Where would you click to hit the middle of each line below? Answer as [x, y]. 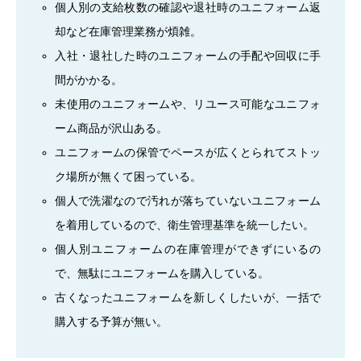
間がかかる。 [89, 79]
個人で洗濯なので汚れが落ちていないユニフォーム [188, 200]
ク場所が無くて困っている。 [129, 176]
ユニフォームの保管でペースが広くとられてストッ [188, 152]
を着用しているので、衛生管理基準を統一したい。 [185, 224]
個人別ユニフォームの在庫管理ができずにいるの [188, 249]
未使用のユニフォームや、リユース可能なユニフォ [188, 104]
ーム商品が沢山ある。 [112, 128]
